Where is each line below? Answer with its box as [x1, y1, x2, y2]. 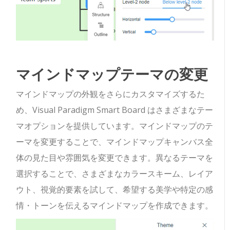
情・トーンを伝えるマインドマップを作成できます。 [16, 200, 214, 212]
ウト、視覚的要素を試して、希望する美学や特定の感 [16, 184, 214, 196]
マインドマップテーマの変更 [16, 63, 208, 85]
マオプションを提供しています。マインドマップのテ [16, 120, 214, 132]
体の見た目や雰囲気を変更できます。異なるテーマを [16, 152, 214, 164]
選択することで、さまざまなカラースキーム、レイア [16, 168, 214, 180]
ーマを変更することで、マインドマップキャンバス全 [16, 136, 214, 148]
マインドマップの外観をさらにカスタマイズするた [16, 88, 205, 100]
